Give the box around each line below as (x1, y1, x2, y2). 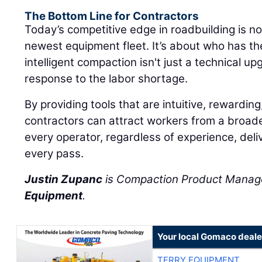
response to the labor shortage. (25, 72, 188, 86)
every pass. (25, 147, 84, 161)
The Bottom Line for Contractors (25, 9, 199, 23)
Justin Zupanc (25, 173, 103, 187)
